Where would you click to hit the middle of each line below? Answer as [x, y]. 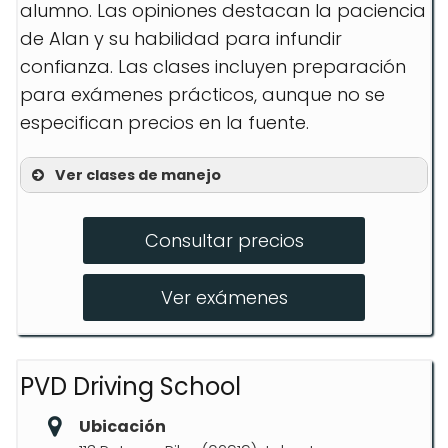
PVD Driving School [130, 386]
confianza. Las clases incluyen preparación [213, 66]
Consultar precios [224, 240]
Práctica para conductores [194, 281]
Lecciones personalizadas [187, 209]
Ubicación [122, 426]
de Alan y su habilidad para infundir [181, 38]
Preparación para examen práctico [232, 245]
